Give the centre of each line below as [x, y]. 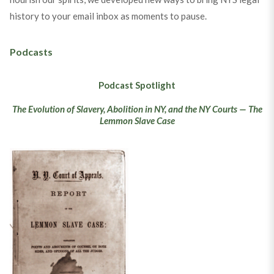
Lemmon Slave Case [137, 121]
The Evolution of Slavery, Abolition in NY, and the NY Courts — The [137, 109]
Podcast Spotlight [137, 85]
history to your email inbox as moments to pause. [108, 16]
